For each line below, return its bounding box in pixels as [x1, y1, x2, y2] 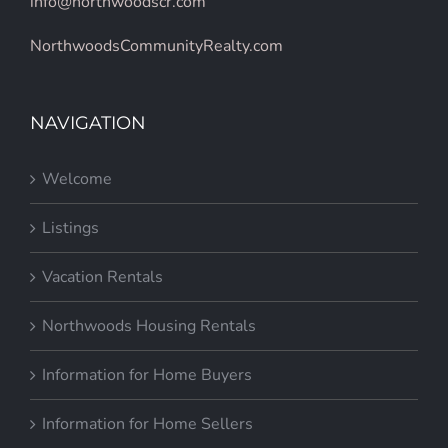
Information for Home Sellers [42, 413, 253, 436]
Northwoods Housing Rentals [42, 315, 256, 338]
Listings [42, 217, 99, 240]
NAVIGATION [30, 112, 146, 135]
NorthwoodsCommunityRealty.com [30, 35, 283, 58]
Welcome [42, 168, 112, 191]
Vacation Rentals [42, 266, 163, 289]
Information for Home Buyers [42, 364, 252, 387]
